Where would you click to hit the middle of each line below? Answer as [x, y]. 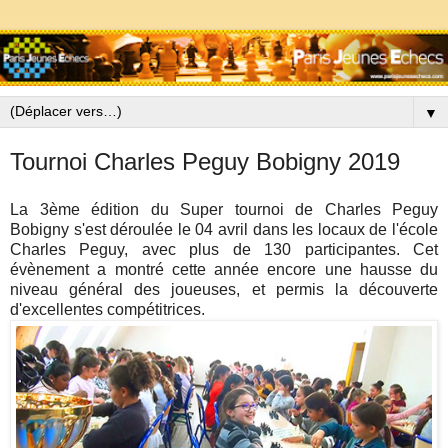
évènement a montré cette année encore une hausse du [224, 269]
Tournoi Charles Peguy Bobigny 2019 [205, 161]
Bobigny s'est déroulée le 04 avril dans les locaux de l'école [224, 229]
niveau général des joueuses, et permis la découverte [224, 289]
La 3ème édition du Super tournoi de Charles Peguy [224, 209]
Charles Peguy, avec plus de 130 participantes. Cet [224, 249]
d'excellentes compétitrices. [107, 309]
